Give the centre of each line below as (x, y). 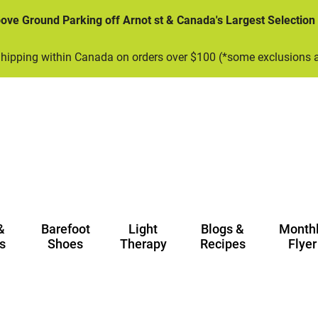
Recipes (223, 244)
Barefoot (65, 229)
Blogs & (223, 229)
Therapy (143, 244)
